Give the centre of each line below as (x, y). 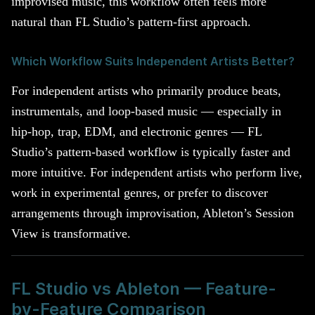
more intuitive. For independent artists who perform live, (157, 172)
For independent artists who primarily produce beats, (146, 90)
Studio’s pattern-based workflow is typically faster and (151, 152)
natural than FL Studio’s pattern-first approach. (131, 21)
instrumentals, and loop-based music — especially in (146, 111)
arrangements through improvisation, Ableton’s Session (153, 213)
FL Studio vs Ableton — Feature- (144, 288)
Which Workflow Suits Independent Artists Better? (153, 61)
